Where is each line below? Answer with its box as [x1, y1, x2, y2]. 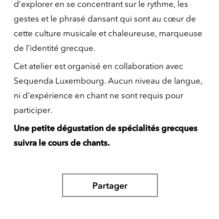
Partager [92, 180, 128, 191]
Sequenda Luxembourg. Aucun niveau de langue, [14, 76, 202, 86]
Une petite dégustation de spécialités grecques [14, 123, 197, 133]
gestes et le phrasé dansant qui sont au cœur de [14, 14, 196, 23]
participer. [14, 105, 52, 115]
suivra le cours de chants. [14, 138, 109, 148]
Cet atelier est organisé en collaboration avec [14, 61, 183, 71]
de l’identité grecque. [14, 43, 95, 53]
